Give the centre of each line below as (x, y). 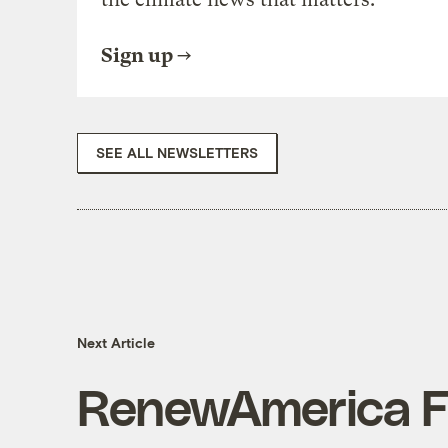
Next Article (115, 343)
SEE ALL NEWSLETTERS (176, 152)
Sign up (136, 55)
